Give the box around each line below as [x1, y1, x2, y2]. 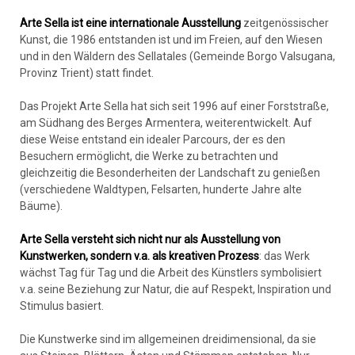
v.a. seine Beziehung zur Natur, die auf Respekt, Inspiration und [20, 283, 331, 296]
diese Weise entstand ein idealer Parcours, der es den [20, 133, 285, 146]
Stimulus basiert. [20, 300, 104, 312]
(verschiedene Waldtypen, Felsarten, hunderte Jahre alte [20, 183, 302, 196]
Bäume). [20, 200, 63, 212]
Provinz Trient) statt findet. [20, 67, 154, 79]
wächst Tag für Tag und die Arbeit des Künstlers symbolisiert [20, 266, 322, 279]
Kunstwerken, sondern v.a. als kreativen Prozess [20, 250, 259, 262]
